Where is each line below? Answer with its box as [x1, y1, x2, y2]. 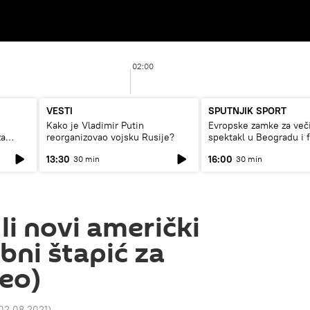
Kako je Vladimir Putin [46, 119, 144, 131]
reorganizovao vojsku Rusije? [46, 131, 174, 143]
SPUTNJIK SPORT [208, 104, 286, 117]
